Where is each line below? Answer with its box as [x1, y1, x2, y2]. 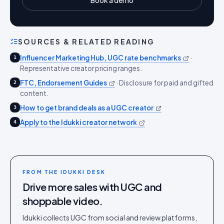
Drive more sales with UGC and [22, 180, 162, 193]
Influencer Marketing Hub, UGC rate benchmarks [20, 53, 181, 62]
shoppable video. [22, 194, 102, 207]
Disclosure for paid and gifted [119, 78, 213, 87]
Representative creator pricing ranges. [20, 64, 142, 72]
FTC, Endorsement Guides [20, 78, 107, 87]
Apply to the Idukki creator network [20, 118, 137, 126]
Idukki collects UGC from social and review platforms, [22, 213, 197, 222]
